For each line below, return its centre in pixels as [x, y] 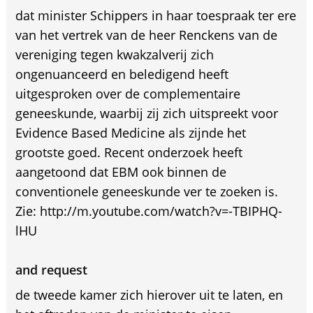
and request [51, 270]
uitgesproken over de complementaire [128, 94]
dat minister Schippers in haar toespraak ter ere [155, 15]
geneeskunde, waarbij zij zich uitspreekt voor [146, 113]
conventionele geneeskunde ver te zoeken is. [146, 191]
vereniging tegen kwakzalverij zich [114, 54]
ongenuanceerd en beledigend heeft [122, 74]
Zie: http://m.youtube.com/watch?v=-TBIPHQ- [148, 211]
